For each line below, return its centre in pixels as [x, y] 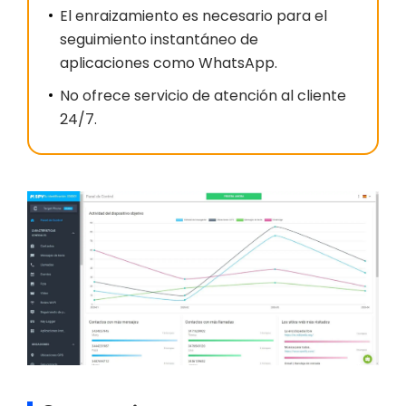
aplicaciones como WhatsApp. [169, 63]
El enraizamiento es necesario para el [193, 16]
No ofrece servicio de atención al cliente [203, 96]
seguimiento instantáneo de [159, 40]
